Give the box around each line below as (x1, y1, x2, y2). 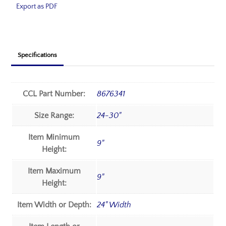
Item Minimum (28, 133, 80, 142)
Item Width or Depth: (17, 200, 91, 210)
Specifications (18, 51, 58, 59)
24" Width (97, 200, 132, 210)
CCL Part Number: (23, 89, 86, 99)
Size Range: (34, 111, 74, 121)
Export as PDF (16, 2, 58, 11)
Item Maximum (27, 166, 81, 176)
